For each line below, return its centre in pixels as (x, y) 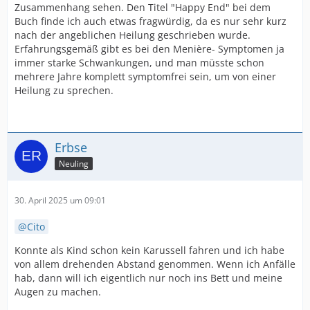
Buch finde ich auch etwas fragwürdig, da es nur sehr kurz (151, 21)
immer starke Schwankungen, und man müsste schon (139, 63)
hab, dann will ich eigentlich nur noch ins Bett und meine (148, 278)
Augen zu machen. (58, 292)
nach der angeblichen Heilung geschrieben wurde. (133, 35)
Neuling (74, 163)
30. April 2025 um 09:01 (60, 200)
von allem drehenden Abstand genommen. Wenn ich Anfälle (155, 264)
